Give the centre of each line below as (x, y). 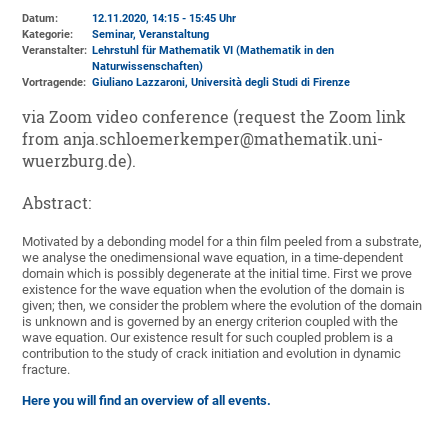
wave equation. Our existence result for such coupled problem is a (208, 338)
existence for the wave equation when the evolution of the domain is (214, 290)
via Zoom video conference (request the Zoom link (214, 117)
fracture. (46, 370)
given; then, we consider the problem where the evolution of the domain (222, 306)
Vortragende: (54, 83)
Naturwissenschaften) (148, 67)
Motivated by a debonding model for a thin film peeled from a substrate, (222, 242)
